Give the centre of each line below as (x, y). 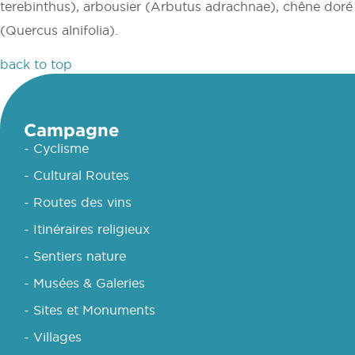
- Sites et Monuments (90, 309)
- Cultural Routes (76, 175)
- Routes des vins (78, 202)
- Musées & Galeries (84, 282)
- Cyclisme (56, 148)
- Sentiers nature (75, 256)
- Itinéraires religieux (87, 229)
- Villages (53, 336)
